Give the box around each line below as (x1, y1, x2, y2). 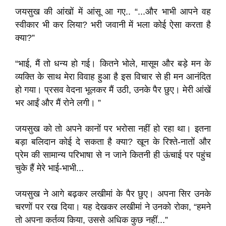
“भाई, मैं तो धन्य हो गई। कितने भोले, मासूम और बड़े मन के (15, 59, 211, 69)
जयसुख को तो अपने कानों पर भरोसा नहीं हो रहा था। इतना (15, 124, 211, 134)
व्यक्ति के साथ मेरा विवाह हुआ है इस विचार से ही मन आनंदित (15, 72, 211, 82)
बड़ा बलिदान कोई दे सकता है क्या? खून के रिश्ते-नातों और (15, 137, 211, 147)
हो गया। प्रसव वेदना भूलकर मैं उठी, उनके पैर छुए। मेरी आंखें (15, 85, 211, 95)
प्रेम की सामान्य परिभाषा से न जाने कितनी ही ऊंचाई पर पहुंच (15, 150, 211, 160)
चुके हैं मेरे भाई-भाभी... (15, 163, 84, 173)
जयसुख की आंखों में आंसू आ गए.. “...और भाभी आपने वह (15, 7, 211, 17)
